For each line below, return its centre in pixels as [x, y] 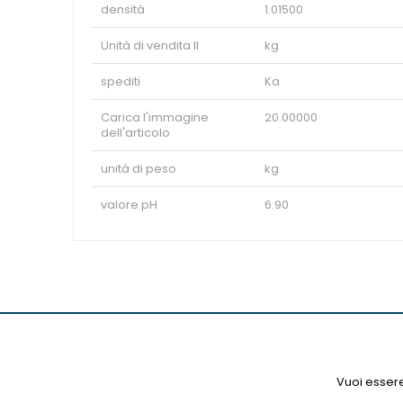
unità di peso [139, 168]
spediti [121, 81]
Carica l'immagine [155, 117]
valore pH [129, 204]
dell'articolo [135, 132]
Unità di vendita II [150, 45]
